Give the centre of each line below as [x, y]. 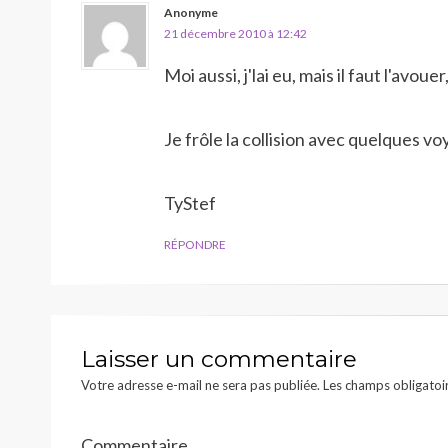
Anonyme [191, 12]
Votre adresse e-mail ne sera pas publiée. [200, 385]
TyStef [190, 203]
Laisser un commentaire [219, 359]
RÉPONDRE [195, 244]
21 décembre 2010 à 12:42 [235, 33]
